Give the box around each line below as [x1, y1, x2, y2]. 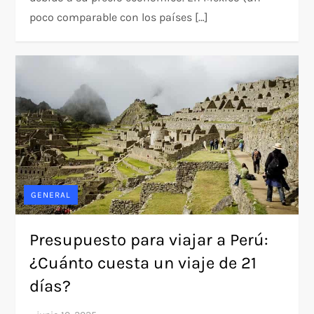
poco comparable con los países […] [29, 11, 209, 25]
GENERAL [31, 189, 71, 200]
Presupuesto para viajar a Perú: [29, 229, 269, 250]
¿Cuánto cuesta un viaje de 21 [29, 252, 257, 273]
